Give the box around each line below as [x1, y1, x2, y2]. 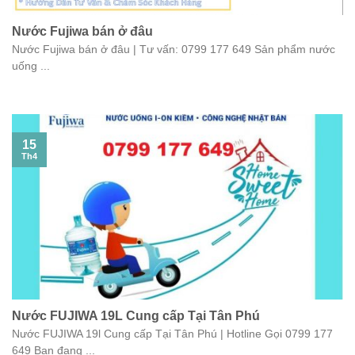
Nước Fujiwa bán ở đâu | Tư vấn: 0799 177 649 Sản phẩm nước [12, 43, 335, 55]
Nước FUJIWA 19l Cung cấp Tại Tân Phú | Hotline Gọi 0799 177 [12, 327, 333, 340]
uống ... [12, 59, 50, 72]
